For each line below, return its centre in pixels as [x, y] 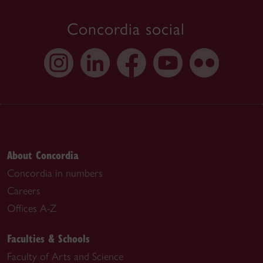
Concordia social [126, 29]
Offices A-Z [32, 208]
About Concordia [43, 155]
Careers [24, 191]
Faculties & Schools [48, 238]
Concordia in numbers [55, 173]
